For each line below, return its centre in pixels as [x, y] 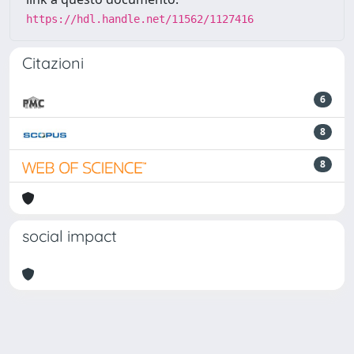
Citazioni [53, 63]
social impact [70, 236]
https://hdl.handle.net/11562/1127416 [140, 19]
